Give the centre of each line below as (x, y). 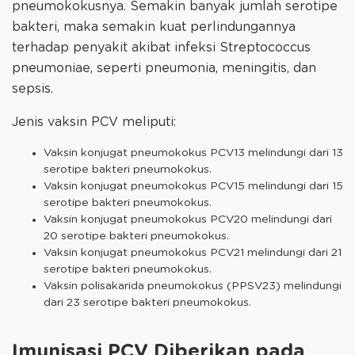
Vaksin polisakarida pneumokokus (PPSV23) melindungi (193, 286)
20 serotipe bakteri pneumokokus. (136, 236)
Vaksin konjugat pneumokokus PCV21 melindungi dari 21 (193, 252)
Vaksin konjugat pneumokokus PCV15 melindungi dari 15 (193, 186)
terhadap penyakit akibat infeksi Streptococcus (161, 47)
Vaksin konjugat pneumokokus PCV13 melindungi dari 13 (193, 153)
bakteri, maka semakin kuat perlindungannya (154, 27)
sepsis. (32, 88)
